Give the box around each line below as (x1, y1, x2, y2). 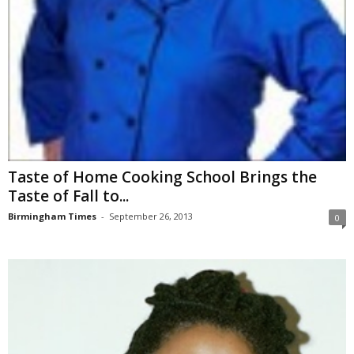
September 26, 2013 (109, 209, 193, 222)
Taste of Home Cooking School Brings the (8, 166, 317, 187)
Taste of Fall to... (8, 185, 129, 206)
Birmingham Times (8, 209, 96, 222)
